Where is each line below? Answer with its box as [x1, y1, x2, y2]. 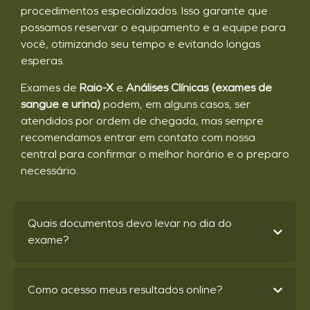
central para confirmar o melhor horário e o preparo [21, 147, 289, 161]
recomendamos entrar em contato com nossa [21, 130, 255, 144]
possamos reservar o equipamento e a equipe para [21, 21, 286, 35]
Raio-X [80, 80, 113, 94]
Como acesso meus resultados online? [28, 283, 222, 297]
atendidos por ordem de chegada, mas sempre [21, 113, 264, 127]
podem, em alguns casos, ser [100, 97, 250, 111]
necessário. [21, 163, 78, 177]
